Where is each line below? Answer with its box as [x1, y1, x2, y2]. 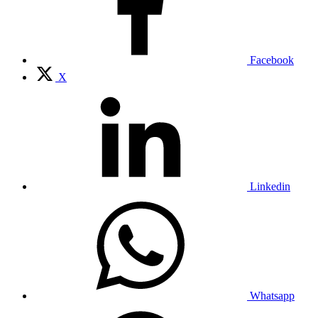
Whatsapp [250, 289, 295, 302]
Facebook [250, 53, 294, 66]
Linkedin [250, 180, 290, 192]
